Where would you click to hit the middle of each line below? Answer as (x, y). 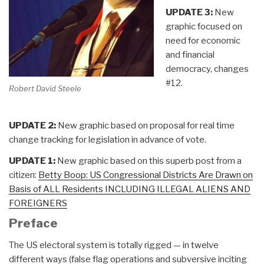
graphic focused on (204, 26)
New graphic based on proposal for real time (145, 125)
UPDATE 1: (32, 161)
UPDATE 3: (190, 12)
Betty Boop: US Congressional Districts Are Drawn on (146, 175)
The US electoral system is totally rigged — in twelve (114, 245)
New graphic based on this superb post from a (148, 161)
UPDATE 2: (32, 125)
